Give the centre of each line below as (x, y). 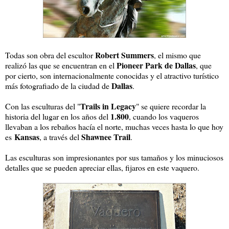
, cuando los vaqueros (164, 116)
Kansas (27, 136)
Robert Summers (124, 55)
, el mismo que (177, 55)
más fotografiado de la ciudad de (58, 85)
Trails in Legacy (108, 106)
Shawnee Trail (106, 136)
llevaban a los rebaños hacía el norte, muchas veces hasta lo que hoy (114, 126)
